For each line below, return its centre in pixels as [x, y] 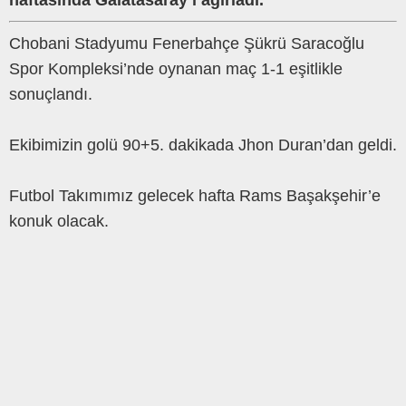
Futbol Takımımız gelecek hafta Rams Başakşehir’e [195, 196]
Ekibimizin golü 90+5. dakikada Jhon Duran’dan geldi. [203, 145]
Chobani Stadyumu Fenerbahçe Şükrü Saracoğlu [187, 44]
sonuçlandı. [51, 95]
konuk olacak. [59, 222]
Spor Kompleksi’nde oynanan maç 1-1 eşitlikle [176, 69]
